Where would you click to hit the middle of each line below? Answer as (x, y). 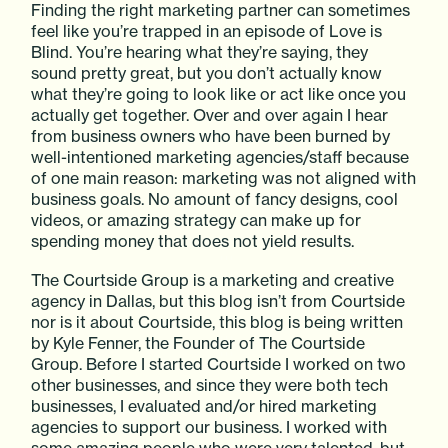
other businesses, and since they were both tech (210, 384)
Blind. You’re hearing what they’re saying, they (200, 51)
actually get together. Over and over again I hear (210, 114)
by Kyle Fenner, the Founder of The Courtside (198, 342)
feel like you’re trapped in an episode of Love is (207, 30)
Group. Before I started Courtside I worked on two (219, 363)
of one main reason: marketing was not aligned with (224, 177)
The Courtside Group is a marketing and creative (213, 279)
